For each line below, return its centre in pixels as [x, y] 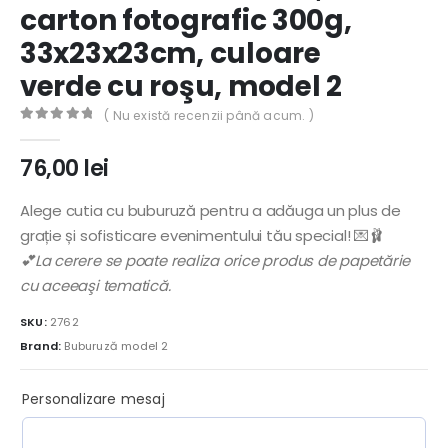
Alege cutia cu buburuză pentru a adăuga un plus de [210, 211]
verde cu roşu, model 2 [181, 87]
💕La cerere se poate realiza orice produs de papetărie [215, 261]
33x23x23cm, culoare [170, 54]
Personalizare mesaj [93, 398]
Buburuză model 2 [116, 345]
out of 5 [69, 131]
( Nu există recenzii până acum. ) [209, 115]
